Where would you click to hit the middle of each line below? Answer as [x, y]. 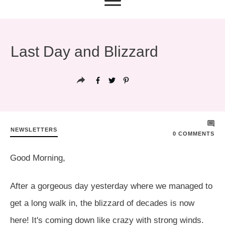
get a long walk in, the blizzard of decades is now [102, 203]
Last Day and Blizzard [84, 51]
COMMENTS [195, 133]
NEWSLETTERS [34, 130]
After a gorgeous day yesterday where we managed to [111, 186]
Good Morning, [38, 158]
